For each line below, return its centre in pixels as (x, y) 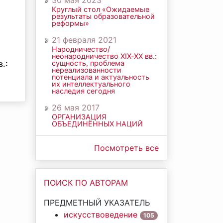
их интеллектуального (91, 84)
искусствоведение (101, 215)
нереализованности (87, 70)
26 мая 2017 (76, 108)
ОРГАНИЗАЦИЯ (79, 117)
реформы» (70, 23)
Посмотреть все (126, 148)
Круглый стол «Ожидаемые (101, 9)
